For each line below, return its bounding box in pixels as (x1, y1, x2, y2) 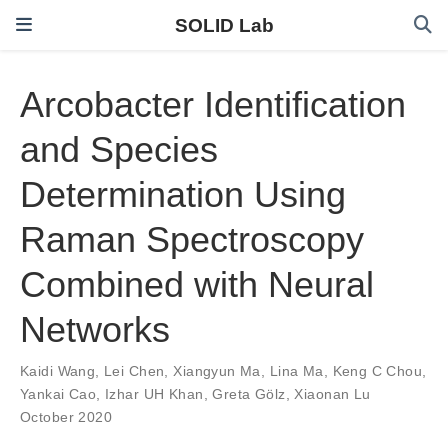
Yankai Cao (20, 386, 97, 403)
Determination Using (20, 174, 346, 216)
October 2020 (20, 409, 113, 426)
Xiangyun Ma (173, 363, 261, 380)
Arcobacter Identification (20, 84, 406, 126)
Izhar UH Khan (105, 386, 204, 403)
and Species (20, 129, 218, 171)
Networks (20, 309, 170, 351)
